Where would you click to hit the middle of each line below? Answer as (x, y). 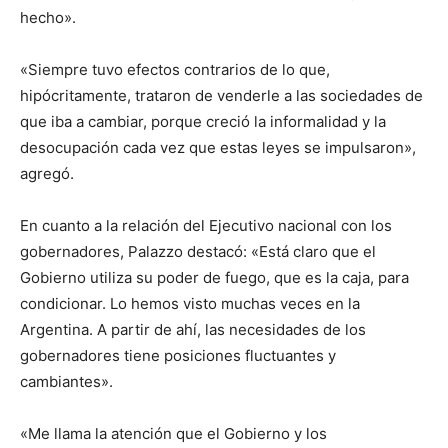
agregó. (47, 173)
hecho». (48, 17)
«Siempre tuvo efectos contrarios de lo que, (175, 69)
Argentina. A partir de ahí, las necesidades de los (193, 329)
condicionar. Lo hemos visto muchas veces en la (190, 303)
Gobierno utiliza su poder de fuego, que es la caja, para (214, 277)
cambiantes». (66, 381)
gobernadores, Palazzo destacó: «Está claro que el (198, 251)
